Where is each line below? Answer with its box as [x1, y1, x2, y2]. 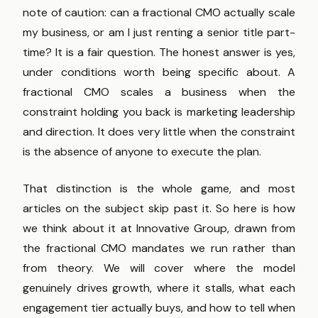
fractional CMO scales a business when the [23, 84, 295, 100]
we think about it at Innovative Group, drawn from [23, 221, 295, 236]
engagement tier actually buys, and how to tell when [23, 300, 295, 316]
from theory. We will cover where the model [23, 261, 295, 276]
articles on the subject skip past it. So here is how [23, 201, 295, 216]
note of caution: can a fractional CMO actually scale [23, 5, 295, 21]
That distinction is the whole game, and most [23, 181, 295, 197]
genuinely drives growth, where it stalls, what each [23, 280, 295, 296]
